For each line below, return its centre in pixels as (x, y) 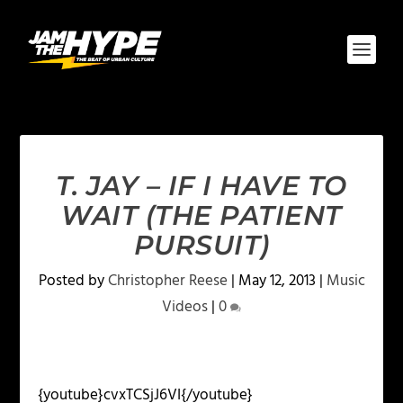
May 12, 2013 (277, 281)
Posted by (73, 281)
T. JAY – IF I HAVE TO (201, 186)
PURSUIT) (201, 245)
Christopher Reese (167, 281)
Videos (185, 307)
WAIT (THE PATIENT (201, 215)
